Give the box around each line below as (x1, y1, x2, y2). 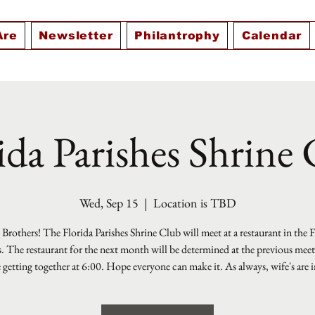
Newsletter (39, 30, 113, 41)
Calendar (241, 30, 302, 41)
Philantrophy (134, 30, 220, 41)
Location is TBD (153, 195, 236, 211)
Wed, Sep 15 (79, 195, 139, 211)
